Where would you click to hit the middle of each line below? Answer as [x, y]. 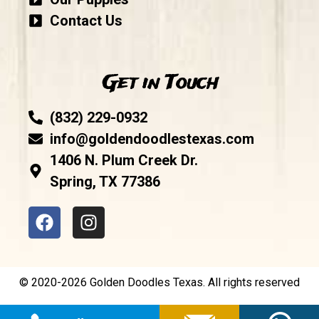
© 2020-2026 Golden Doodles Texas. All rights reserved [159, 282]
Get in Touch [159, 83]
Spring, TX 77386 [105, 181]
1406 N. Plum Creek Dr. [124, 160]
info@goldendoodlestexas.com [152, 138]
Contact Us [86, 20]
